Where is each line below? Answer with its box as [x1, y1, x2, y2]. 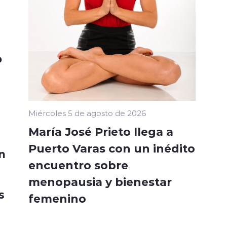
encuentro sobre [28, 157, 128, 173]
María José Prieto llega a [28, 124, 173, 139]
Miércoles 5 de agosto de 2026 [28, 108, 146, 119]
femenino [28, 191, 86, 206]
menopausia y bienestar [28, 174, 172, 190]
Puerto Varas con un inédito [28, 140, 195, 156]
